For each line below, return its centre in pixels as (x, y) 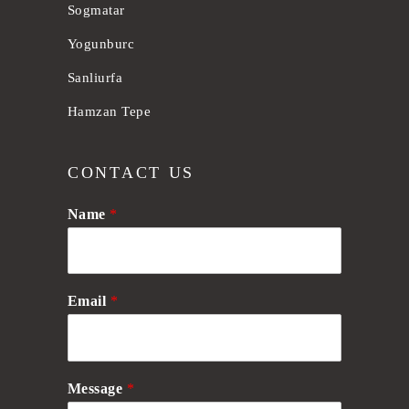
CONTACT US (131, 172)
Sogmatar (96, 10)
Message (97, 389)
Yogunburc (101, 43)
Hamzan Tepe (109, 111)
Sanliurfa (95, 77)
